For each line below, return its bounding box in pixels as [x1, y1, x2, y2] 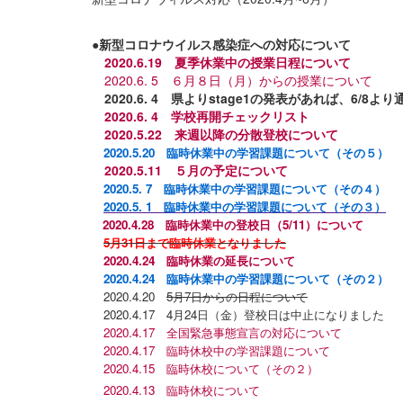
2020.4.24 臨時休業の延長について [103, 251, 295, 269]
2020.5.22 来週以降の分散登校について [104, 124, 338, 143]
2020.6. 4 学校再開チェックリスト [104, 106, 309, 125]
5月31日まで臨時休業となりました [103, 233, 286, 251]
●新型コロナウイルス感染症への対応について [92, 34, 351, 53]
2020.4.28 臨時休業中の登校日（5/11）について [103, 215, 363, 233]
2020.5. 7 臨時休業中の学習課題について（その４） [103, 179, 386, 197]
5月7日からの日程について [166, 287, 308, 305]
